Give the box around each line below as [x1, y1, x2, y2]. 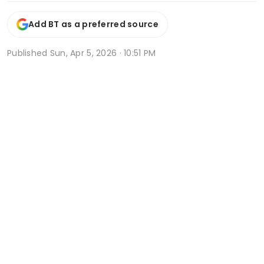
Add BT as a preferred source [28, 18, 159, 31]
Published [7, 47, 50, 59]
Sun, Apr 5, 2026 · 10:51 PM [49, 47, 156, 59]
